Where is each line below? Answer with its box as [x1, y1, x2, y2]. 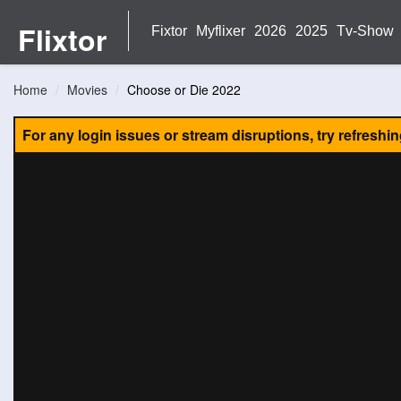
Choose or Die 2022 [127, 81, 241, 98]
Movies [67, 81, 107, 98]
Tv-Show [337, 23, 394, 38]
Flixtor [17, 19, 107, 60]
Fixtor [151, 23, 187, 38]
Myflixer [196, 23, 245, 38]
